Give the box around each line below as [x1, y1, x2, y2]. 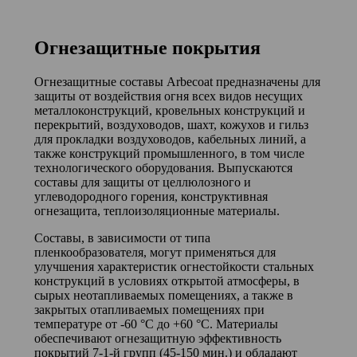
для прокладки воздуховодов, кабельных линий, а [33, 132, 306, 146]
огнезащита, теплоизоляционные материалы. [33, 204, 280, 218]
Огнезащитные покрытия [33, 37, 261, 59]
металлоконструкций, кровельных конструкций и [33, 104, 305, 117]
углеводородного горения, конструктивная [33, 190, 268, 203]
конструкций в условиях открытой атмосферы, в [33, 274, 300, 288]
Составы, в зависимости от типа [33, 231, 210, 245]
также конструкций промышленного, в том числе [33, 147, 304, 160]
